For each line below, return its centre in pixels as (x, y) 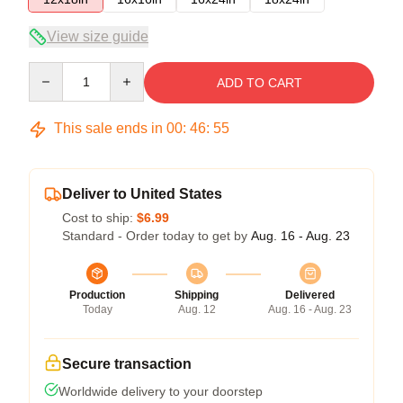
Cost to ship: (99, 218)
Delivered (310, 295)
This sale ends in (108, 128)
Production (97, 295)
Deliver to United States (142, 194)
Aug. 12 (197, 309)
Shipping (197, 295)
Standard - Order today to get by (157, 236)
